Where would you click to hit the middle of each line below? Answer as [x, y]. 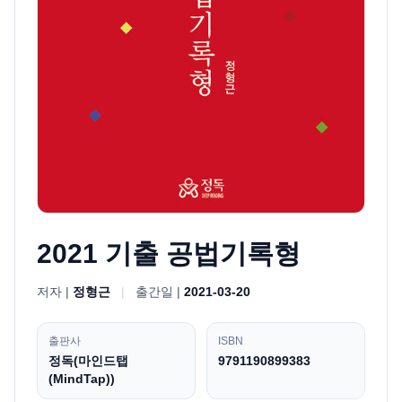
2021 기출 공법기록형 [169, 254]
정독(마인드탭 [88, 361]
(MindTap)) [82, 379]
